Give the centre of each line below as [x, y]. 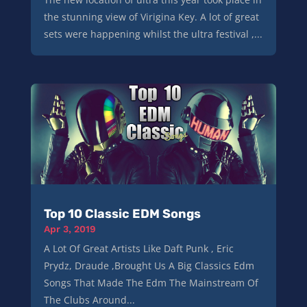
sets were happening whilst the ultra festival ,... [153, 34]
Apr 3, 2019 [70, 229]
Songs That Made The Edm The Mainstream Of [151, 283]
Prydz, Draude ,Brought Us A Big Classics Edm [149, 266]
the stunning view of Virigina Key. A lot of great [151, 17]
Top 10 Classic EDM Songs [122, 214]
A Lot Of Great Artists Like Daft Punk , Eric [138, 249]
